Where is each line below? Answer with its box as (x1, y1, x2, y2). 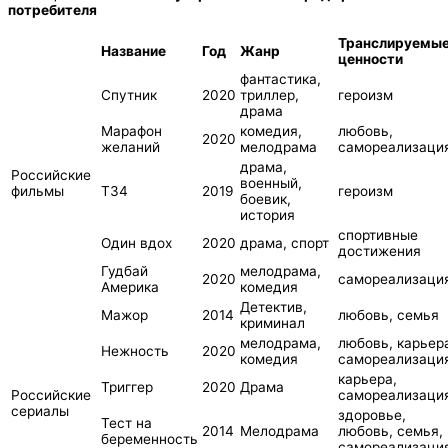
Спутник (101, 86, 157, 103)
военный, (240, 174, 302, 191)
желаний (101, 138, 160, 155)
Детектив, (240, 298, 307, 315)
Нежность (101, 342, 169, 359)
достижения (338, 242, 421, 259)
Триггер (101, 378, 153, 395)
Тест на (101, 414, 152, 431)
